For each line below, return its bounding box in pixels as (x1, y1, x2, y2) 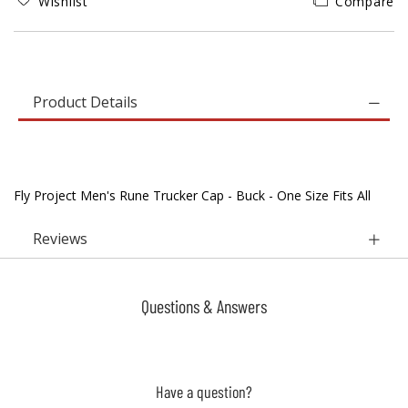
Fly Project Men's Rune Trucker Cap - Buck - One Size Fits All (14, 187, 371, 204)
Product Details (33, 92, 138, 112)
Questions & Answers (141, 295, 267, 317)
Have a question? (156, 382, 252, 402)
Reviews (33, 229, 87, 249)
